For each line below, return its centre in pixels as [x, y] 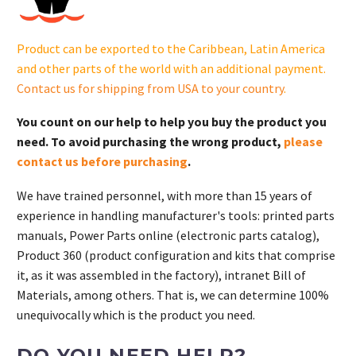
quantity [40, 39]
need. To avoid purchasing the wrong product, [150, 142]
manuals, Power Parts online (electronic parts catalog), [168, 235]
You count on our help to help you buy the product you [172, 122]
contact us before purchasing [102, 162]
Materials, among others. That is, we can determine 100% [173, 294]
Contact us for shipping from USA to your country [150, 88]
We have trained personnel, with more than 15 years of [164, 195]
